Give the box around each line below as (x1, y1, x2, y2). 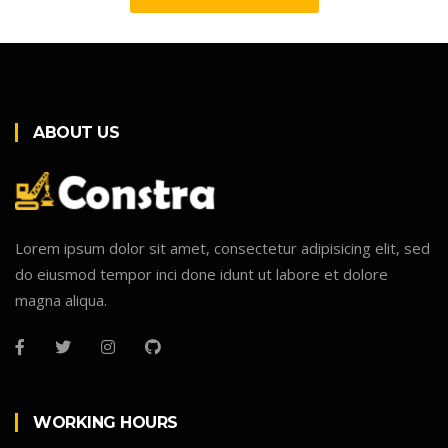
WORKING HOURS (33, 412, 178, 432)
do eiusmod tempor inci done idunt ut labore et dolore (15, 263, 388, 284)
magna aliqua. (15, 289, 107, 310)
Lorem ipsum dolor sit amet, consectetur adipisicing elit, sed (15, 237, 430, 258)
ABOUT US (33, 123, 119, 143)
